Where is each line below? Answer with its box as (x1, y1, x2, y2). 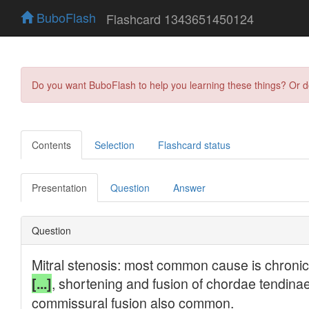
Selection (94, 137, 134, 152)
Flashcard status (158, 137, 230, 152)
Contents (32, 137, 71, 152)
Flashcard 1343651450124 (106, 9, 254, 28)
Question (110, 180, 150, 195)
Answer (173, 180, 206, 195)
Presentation (32, 180, 87, 195)
